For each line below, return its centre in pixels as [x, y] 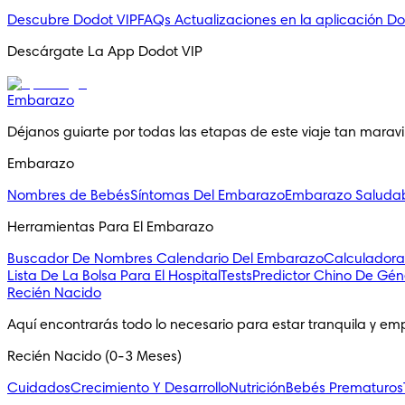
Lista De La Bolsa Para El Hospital [114, 277]
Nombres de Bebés [69, 196]
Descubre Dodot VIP [72, 21]
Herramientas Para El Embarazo [110, 228]
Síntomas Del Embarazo [207, 196]
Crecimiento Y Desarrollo [150, 389]
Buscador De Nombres [82, 259]
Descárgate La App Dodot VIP [105, 52]
